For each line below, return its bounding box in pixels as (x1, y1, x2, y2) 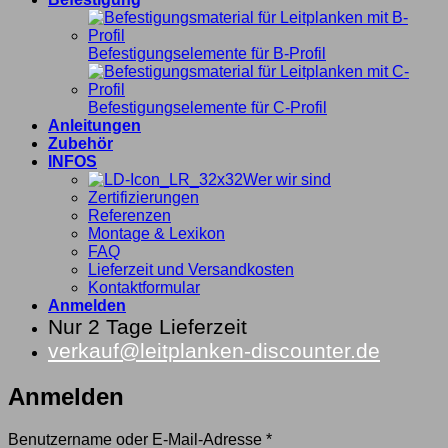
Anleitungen (48, 116, 141, 134)
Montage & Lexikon (88, 224, 225, 242)
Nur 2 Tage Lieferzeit (48, 314, 247, 338)
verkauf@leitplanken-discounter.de (48, 338, 380, 362)
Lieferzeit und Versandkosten (88, 260, 294, 278)
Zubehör (48, 134, 113, 152)
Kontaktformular (88, 278, 200, 296)
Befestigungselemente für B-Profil (88, 44, 326, 62)
